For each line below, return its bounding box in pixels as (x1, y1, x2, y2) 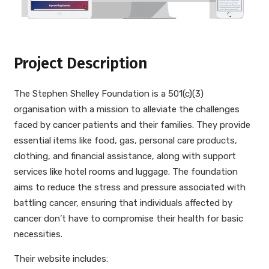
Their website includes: (13, 253, 108, 265)
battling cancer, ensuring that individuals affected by (13, 198, 232, 209)
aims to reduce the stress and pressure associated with (13, 182, 246, 193)
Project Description (13, 53, 147, 73)
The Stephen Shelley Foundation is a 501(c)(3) (13, 88, 204, 100)
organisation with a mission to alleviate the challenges (13, 104, 240, 115)
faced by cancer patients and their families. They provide (13, 119, 250, 131)
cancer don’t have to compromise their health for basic (13, 213, 243, 225)
